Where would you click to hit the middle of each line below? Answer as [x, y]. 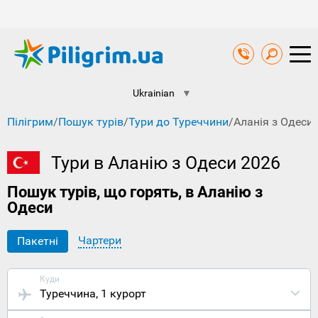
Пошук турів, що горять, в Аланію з [135, 192]
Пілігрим [30, 122]
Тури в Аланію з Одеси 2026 [166, 163]
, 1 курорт [121, 294]
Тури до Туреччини [179, 122]
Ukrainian [154, 93]
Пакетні [38, 241]
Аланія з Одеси [273, 122]
